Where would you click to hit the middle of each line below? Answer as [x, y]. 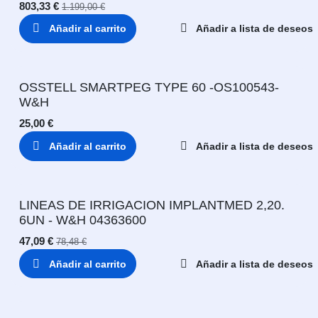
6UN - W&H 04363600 [83, 220]
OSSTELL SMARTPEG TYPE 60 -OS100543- [149, 88]
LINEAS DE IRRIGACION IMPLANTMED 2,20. [152, 205]
